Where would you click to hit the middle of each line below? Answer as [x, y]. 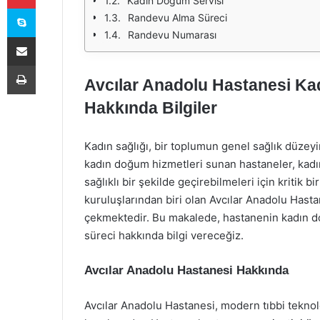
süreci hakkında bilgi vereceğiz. [164, 235]
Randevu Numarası [172, 35]
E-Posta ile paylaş [49, 36]
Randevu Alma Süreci [177, 17]
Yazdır [49, 65]
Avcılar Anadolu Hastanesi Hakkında [186, 270]
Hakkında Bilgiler [151, 108]
